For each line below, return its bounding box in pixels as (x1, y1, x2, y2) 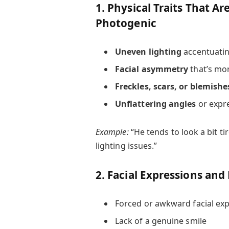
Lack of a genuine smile (114, 215, 207, 227)
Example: (95, 126, 129, 138)
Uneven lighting (114, 46, 182, 58)
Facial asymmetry (114, 63, 189, 75)
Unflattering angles (114, 98, 196, 110)
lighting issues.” (95, 140, 157, 152)
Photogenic (95, 15, 156, 30)
